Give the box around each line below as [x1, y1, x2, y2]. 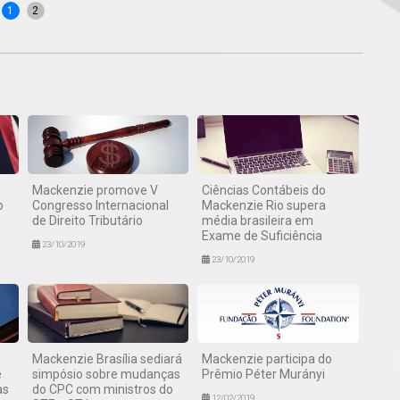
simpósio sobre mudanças [31, 366, 180, 381]
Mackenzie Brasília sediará [31, 351, 182, 366]
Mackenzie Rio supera [202, 197, 327, 212]
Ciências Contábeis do [202, 182, 327, 197]
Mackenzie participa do [202, 351, 333, 366]
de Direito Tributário [31, 212, 143, 228]
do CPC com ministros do [31, 381, 173, 396]
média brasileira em [202, 212, 314, 228]
